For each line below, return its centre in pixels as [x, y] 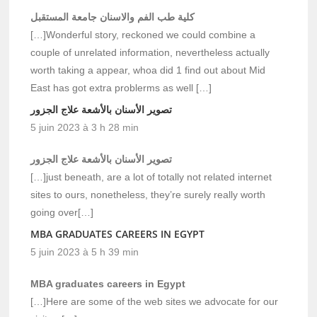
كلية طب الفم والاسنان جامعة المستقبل [113, 17]
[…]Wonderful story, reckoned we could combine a [143, 35]
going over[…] [62, 213]
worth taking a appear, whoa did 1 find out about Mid [148, 70]
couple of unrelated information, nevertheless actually [150, 53]
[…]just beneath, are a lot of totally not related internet [151, 177]
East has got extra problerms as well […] [121, 88]
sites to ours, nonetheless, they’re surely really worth [148, 195]
